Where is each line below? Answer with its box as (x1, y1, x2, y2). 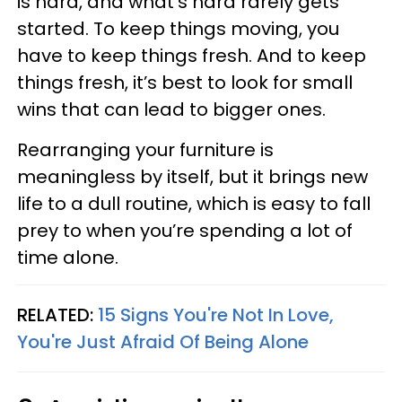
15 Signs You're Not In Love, (98, 302, 334, 328)
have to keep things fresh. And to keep (17, 43, 366, 68)
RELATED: (17, 302, 98, 328)
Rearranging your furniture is (17, 137, 274, 162)
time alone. (17, 245, 118, 270)
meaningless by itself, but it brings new (17, 164, 368, 189)
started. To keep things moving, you (17, 16, 339, 41)
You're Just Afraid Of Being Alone (17, 329, 309, 354)
